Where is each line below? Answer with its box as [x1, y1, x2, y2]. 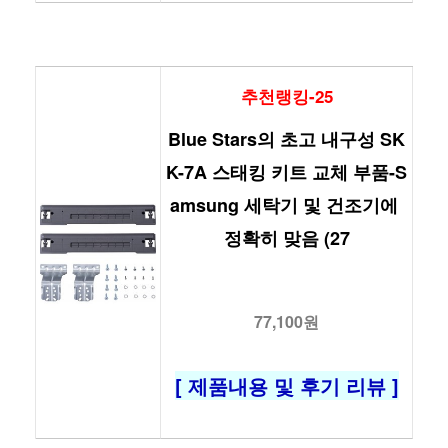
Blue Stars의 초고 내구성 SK [168, 126, 405, 152]
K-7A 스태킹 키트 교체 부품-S [166, 159, 407, 185]
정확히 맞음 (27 [223, 225, 350, 251]
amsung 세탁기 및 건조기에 [170, 192, 398, 218]
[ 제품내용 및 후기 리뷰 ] [174, 371, 399, 400]
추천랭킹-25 [240, 84, 333, 108]
